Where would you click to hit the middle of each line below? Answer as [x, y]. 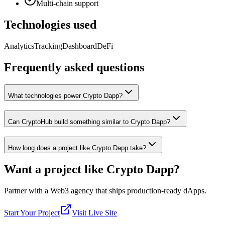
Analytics [19, 46]
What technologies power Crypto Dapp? [65, 96]
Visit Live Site [94, 213]
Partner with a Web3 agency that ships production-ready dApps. [105, 191]
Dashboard [80, 46]
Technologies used [50, 25]
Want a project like [55, 170]
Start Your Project [32, 213]
